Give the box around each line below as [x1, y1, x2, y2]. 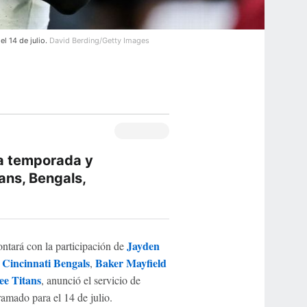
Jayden [126, 237, 160, 254]
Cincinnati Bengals [1, 254, 90, 271]
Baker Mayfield [95, 254, 167, 271]
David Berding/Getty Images [49, 35, 149, 45]
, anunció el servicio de [40, 272, 140, 287]
